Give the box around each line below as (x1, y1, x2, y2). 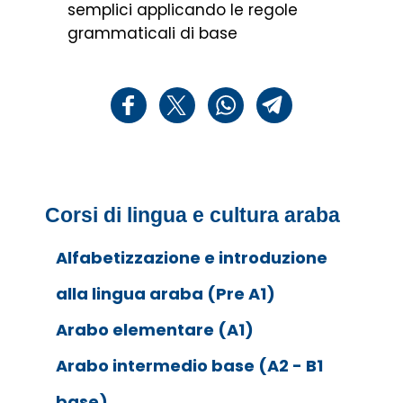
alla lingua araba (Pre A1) (56, 282, 275, 306)
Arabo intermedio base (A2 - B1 (56, 354, 323, 378)
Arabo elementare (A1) (56, 318, 254, 342)
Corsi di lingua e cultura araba (45, 203, 340, 228)
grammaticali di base (67, 22, 237, 45)
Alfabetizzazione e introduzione (56, 246, 327, 270)
